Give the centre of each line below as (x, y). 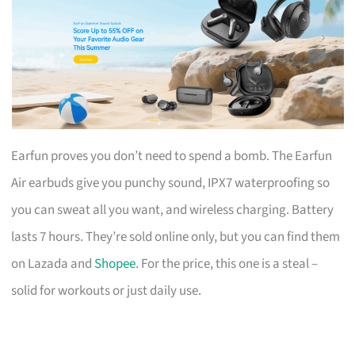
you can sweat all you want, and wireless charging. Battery (173, 210)
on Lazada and (53, 263)
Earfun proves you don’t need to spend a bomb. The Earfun (172, 156)
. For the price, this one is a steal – (227, 263)
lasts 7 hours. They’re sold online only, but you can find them (176, 237)
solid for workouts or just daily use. (107, 290)
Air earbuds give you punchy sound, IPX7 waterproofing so (171, 183)
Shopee (115, 263)
